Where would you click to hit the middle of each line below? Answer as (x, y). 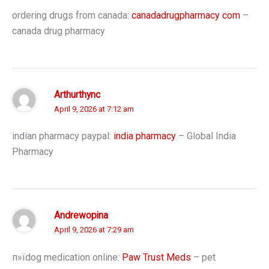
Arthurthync (77, 95)
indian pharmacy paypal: (63, 136)
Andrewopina (81, 216)
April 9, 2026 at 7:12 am (94, 109)
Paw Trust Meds (156, 257)
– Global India (206, 136)
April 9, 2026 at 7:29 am (94, 230)
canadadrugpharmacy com (186, 15)
